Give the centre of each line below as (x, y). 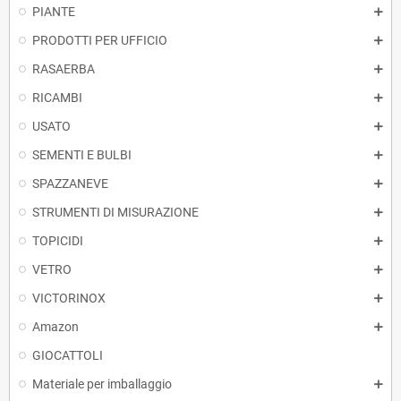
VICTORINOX (69, 298)
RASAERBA (64, 69)
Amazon (55, 327)
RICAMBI (57, 98)
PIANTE (54, 12)
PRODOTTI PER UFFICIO (100, 40)
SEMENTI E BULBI (82, 155)
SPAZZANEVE (70, 183)
